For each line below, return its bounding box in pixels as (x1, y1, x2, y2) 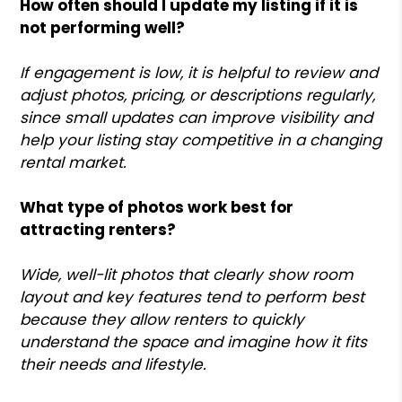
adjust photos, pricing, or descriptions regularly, (20, 83, 376, 106)
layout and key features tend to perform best (20, 285, 365, 308)
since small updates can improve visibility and (20, 106, 373, 128)
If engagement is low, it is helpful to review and (20, 61, 379, 83)
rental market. (20, 151, 127, 173)
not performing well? (20, 16, 186, 39)
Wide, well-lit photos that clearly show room (20, 263, 354, 285)
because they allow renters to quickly (20, 308, 305, 330)
